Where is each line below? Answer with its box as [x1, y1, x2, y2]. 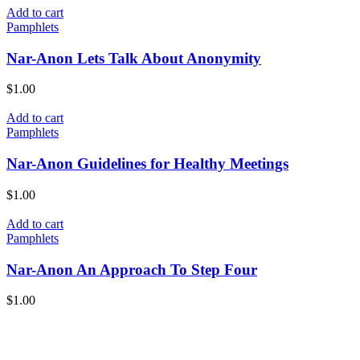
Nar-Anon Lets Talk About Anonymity [6, 49, 261, 67]
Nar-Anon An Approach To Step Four [6, 260, 257, 278]
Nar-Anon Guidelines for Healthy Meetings [6, 155, 288, 173]
